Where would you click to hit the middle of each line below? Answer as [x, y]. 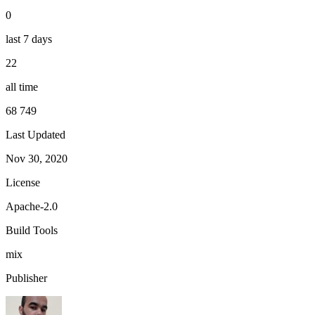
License [23, 182]
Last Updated [36, 134]
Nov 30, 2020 [37, 158]
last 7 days [29, 39]
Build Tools [32, 230]
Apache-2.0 [32, 206]
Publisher [26, 278]
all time [22, 86]
